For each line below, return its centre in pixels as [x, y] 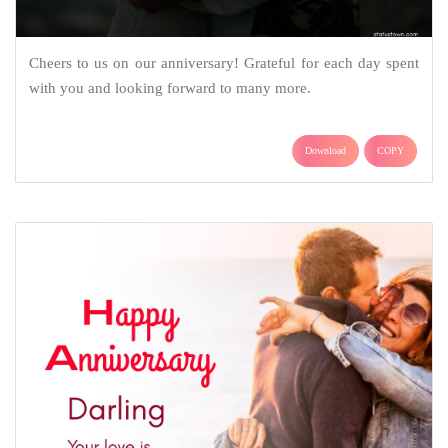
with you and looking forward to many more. [169, 87]
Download [325, 150]
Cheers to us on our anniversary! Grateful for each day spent [224, 62]
